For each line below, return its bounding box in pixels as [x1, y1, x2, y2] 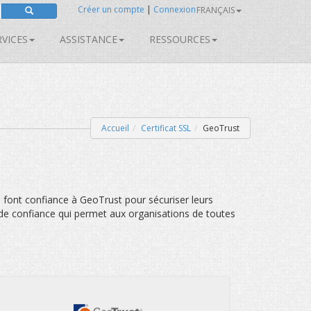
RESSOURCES [149, 33, 210, 46]
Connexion [153, 3, 196, 15]
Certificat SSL [141, 122, 191, 134]
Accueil [101, 122, 129, 134]
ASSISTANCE [60, 33, 117, 46]
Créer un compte [78, 3, 144, 15]
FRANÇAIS [196, 4, 235, 16]
